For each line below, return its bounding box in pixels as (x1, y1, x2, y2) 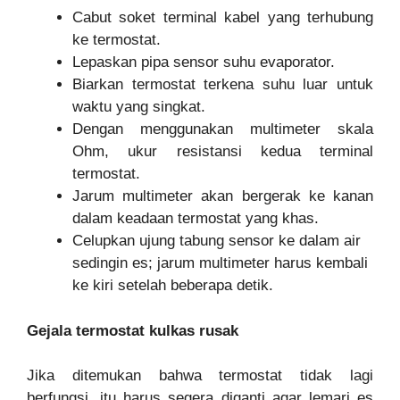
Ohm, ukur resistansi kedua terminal (72, 143, 373, 161)
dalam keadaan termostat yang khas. (72, 210, 319, 228)
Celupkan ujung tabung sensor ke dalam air (72, 232, 361, 250)
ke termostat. (72, 31, 161, 49)
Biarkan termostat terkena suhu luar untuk (72, 76, 373, 94)
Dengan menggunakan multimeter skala (72, 121, 373, 138)
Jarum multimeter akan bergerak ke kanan (72, 187, 373, 205)
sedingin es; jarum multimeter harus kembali (72, 254, 368, 272)
